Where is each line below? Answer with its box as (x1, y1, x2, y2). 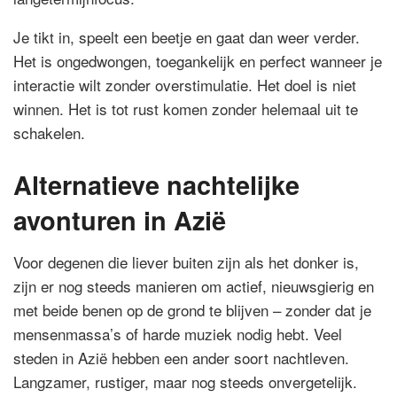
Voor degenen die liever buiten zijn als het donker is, (13, 250, 359, 273)
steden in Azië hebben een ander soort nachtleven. (13, 346, 349, 369)
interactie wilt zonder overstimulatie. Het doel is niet (13, 74, 356, 97)
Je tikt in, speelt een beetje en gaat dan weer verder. (13, 26, 360, 49)
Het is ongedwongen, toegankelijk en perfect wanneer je (13, 50, 382, 73)
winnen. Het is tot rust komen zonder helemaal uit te (13, 97, 358, 121)
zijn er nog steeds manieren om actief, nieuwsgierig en (13, 274, 374, 297)
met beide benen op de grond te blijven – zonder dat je (13, 298, 371, 321)
